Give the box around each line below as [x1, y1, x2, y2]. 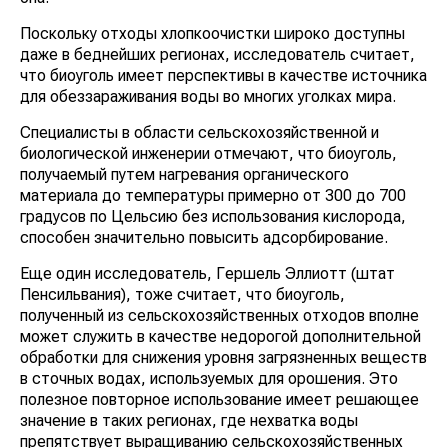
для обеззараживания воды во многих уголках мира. [20, 86, 396, 106]
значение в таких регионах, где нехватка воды [20, 410, 358, 430]
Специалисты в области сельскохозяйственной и [20, 122, 379, 142]
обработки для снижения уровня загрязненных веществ [20, 347, 427, 367]
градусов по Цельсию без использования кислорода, [20, 206, 406, 226]
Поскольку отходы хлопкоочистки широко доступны [20, 23, 405, 43]
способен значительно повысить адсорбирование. [20, 227, 388, 247]
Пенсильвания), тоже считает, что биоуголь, [20, 284, 345, 304]
